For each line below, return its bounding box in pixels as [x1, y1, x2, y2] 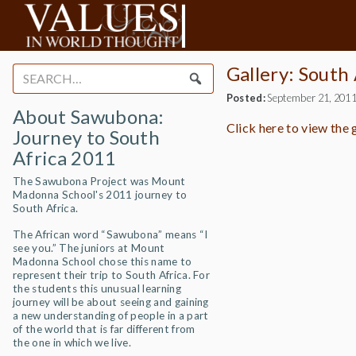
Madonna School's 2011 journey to [13, 188, 188, 201]
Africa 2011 [13, 146, 117, 169]
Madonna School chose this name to [13, 255, 192, 268]
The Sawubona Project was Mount [13, 175, 186, 188]
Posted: [226, 91, 266, 104]
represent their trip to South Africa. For [13, 269, 211, 281]
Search [12, 64, 54, 79]
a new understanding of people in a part [13, 309, 209, 322]
